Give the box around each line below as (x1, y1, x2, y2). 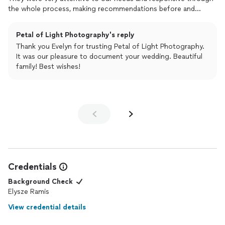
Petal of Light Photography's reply (16, 31, 135, 39)
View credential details (8, 203, 86, 211)
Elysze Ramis (8, 187, 49, 196)
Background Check (8, 177, 73, 186)
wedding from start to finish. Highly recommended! (8, 25, 176, 33)
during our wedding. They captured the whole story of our (8, 15, 199, 23)
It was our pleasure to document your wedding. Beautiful (16, 52, 202, 61)
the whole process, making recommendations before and (8, 5, 195, 13)
